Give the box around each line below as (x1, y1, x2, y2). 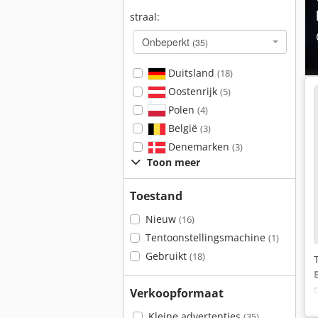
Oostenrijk (165, 84, 220, 98)
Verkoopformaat (130, 285, 224, 301)
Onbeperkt (142, 35, 192, 49)
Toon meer (147, 155, 200, 169)
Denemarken (165, 140, 232, 153)
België (165, 121, 200, 135)
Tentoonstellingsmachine (145, 231, 268, 244)
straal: (130, 10, 160, 23)
